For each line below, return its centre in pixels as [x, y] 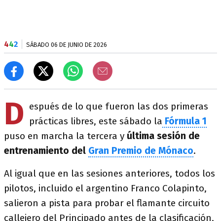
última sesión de [163, 136]
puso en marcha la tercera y [65, 136]
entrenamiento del [46, 151]
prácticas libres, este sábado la [96, 121]
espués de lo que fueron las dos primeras [119, 106]
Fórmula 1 [184, 121]
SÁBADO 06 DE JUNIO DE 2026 [67, 45]
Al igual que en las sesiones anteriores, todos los [110, 173]
